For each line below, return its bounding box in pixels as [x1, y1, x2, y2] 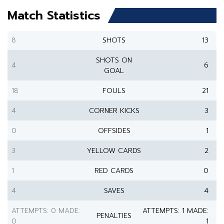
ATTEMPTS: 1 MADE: [142, 205, 208, 216]
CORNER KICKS [88, 105, 139, 116]
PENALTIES [96, 210, 131, 221]
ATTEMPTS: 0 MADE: [11, 205, 80, 216]
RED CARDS [94, 165, 133, 176]
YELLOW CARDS [87, 145, 141, 156]
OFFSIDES [97, 125, 130, 136]
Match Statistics [7, 6, 100, 24]
